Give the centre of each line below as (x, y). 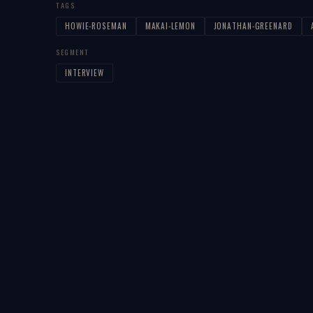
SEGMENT (73, 52)
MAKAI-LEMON (170, 26)
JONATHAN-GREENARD (253, 26)
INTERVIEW (85, 72)
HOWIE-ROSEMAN (96, 26)
